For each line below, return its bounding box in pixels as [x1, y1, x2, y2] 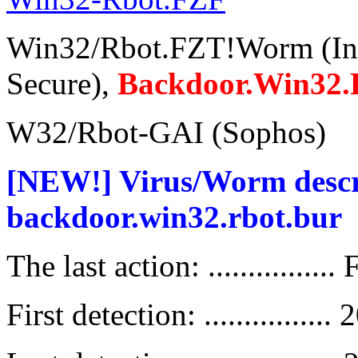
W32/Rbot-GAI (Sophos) [6, 115, 326, 150]
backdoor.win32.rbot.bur [6, 200, 342, 235]
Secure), [6, 66, 117, 101]
